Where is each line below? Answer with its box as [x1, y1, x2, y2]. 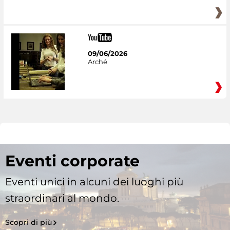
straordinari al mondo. [5, 192, 119, 205]
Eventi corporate [5, 151, 140, 171]
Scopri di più [5, 218, 52, 227]
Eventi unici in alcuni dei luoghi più [5, 176, 183, 188]
